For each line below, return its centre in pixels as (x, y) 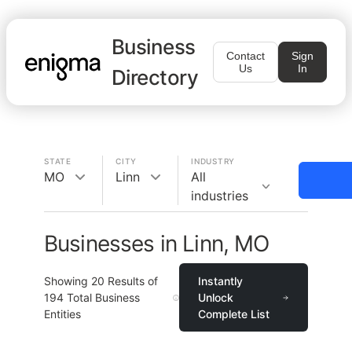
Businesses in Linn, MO (157, 244)
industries (220, 196)
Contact (246, 56)
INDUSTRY (213, 161)
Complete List (234, 314)
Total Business (102, 297)
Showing (68, 281)
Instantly (221, 281)
